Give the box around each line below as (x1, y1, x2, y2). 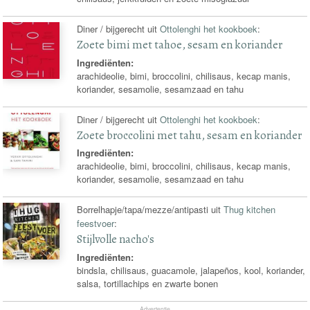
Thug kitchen (224, 203, 276, 217)
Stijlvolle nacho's (77, 231, 155, 248)
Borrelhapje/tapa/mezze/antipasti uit (77, 203, 224, 217)
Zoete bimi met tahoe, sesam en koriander (77, 37, 283, 53)
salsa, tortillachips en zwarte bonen (77, 276, 219, 290)
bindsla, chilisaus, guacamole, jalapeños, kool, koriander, (77, 263, 306, 277)
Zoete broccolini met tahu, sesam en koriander (77, 127, 302, 143)
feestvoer (77, 217, 115, 230)
